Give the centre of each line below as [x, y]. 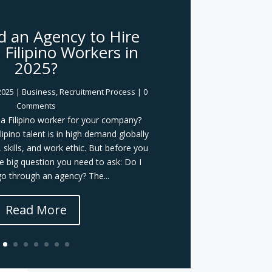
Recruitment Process [97, 91]
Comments [36, 105]
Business [39, 91]
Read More [36, 209]
